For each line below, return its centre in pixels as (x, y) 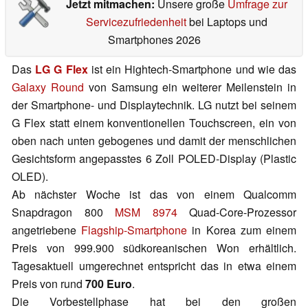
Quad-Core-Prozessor (236, 212)
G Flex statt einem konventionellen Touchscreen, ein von (154, 123)
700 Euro (109, 284)
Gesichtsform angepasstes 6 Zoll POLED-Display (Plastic (154, 159)
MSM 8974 (146, 212)
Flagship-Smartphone (134, 230)
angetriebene (47, 230)
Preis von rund (48, 284)
